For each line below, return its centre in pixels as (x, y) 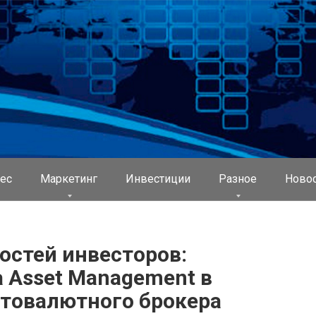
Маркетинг (69, 179)
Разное (238, 179)
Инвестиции (158, 179)
